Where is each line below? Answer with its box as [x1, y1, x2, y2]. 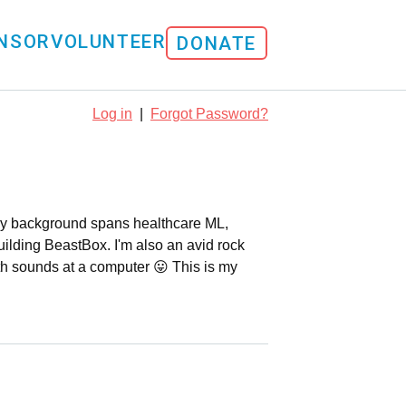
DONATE [177, 33, 256, 55]
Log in [92, 105, 132, 121]
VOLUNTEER [50, 31, 166, 53]
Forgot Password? [150, 105, 268, 121]
